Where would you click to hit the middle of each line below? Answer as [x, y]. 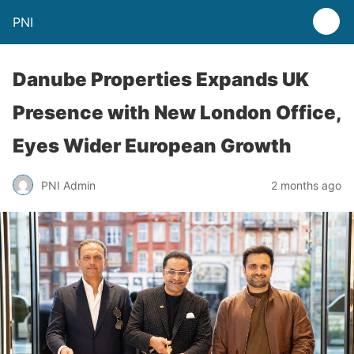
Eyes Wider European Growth [152, 146]
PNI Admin [68, 185]
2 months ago [306, 185]
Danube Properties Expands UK [161, 79]
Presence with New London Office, [177, 113]
